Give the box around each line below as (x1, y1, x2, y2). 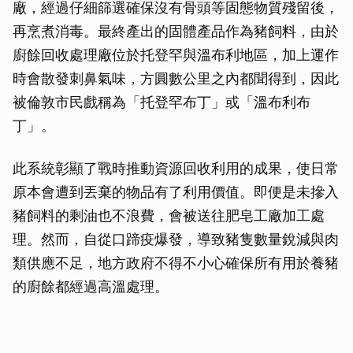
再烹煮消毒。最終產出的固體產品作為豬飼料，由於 (13, 23, 339, 40)
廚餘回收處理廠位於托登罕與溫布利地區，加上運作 (13, 46, 339, 64)
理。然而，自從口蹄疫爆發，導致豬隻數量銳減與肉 (13, 231, 339, 248)
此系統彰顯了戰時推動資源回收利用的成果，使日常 (13, 160, 339, 177)
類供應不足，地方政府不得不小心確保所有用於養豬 (13, 255, 339, 272)
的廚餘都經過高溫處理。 (13, 278, 169, 295)
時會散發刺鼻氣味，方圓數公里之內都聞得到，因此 (13, 70, 339, 87)
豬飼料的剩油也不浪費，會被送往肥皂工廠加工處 (13, 207, 325, 225)
